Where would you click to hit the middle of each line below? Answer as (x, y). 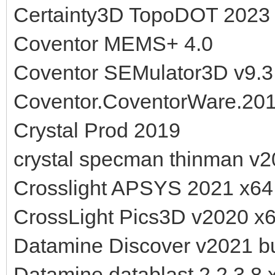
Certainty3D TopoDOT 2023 (142, 14)
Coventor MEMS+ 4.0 (113, 43)
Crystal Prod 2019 (97, 130)
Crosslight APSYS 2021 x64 (143, 188)
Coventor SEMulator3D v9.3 (143, 72)
